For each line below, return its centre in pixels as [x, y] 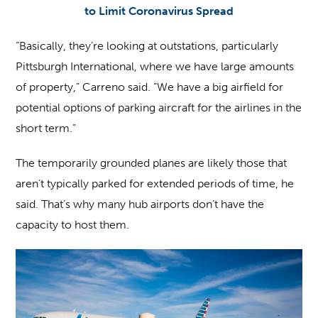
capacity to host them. [73, 225]
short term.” [46, 128]
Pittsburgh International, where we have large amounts [155, 66]
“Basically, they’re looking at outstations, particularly [147, 46]
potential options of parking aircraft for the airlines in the [159, 108]
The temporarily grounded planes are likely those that [152, 163]
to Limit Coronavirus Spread [159, 11]
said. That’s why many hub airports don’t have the [140, 204]
